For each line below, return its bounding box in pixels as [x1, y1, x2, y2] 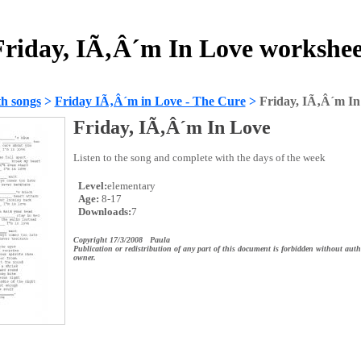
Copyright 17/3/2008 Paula [73, 235, 170, 244]
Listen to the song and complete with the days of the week [73, 151, 326, 164]
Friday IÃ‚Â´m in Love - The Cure [54, 94, 246, 108]
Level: [75, 180, 107, 192]
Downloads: [75, 205, 131, 218]
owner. [73, 253, 96, 262]
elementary [106, 180, 156, 192]
